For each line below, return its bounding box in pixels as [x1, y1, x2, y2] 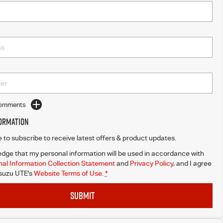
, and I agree [173, 159, 212, 167]
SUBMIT [70, 189, 95, 203]
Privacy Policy [129, 159, 173, 167]
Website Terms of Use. [33, 169, 104, 177]
